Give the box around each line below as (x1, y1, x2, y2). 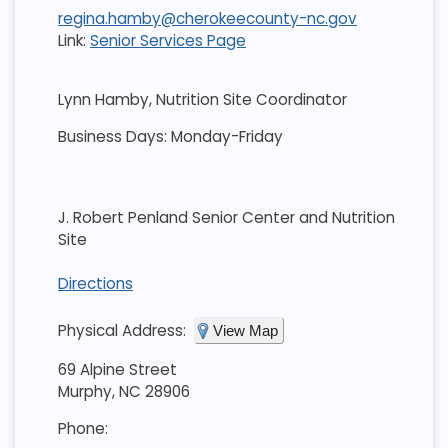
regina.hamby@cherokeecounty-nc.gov (57, 7, 357, 29)
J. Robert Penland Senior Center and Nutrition (57, 207, 395, 229)
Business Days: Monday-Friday (57, 126, 283, 148)
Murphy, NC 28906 (57, 381, 190, 403)
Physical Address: (57, 320, 186, 342)
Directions (57, 273, 133, 295)
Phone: (57, 418, 108, 440)
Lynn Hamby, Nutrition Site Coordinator (57, 89, 347, 111)
